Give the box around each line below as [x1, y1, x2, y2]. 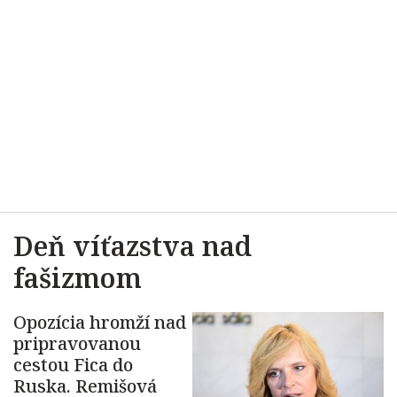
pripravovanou [13, 331, 141, 355]
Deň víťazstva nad [13, 228, 252, 264]
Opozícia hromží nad [13, 310, 186, 334]
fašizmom [13, 260, 142, 296]
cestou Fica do [13, 353, 133, 377]
